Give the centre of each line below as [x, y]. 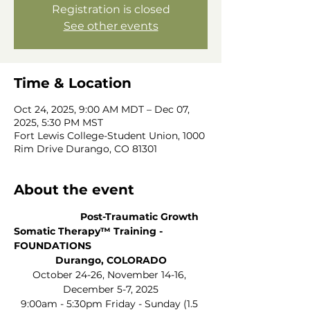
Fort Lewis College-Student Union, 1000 [109, 136]
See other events [111, 26]
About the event [74, 190]
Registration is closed [111, 9]
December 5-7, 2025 [111, 289]
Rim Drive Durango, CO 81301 [85, 149]
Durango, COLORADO [111, 260]
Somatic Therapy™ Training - [90, 231]
